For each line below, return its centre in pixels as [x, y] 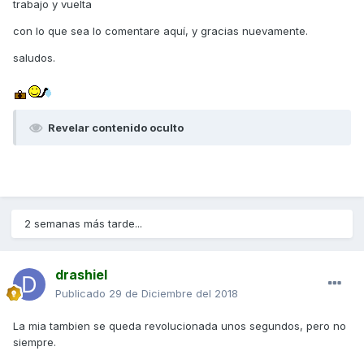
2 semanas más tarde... [83, 224]
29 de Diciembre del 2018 [173, 294]
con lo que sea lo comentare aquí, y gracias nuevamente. [160, 31]
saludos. [34, 58]
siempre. [35, 342]
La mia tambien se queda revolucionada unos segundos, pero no [180, 326]
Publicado [82, 294]
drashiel [81, 275]
